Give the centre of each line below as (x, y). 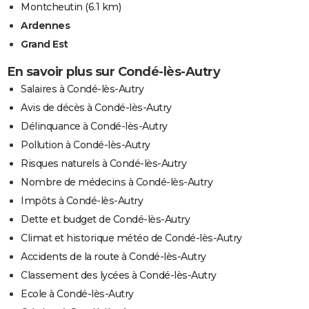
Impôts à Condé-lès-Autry (82, 201)
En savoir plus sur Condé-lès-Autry (113, 72)
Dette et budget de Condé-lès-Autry (105, 220)
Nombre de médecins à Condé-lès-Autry (117, 182)
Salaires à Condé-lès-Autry (82, 89)
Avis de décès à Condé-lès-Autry (96, 108)
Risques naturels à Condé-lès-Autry (103, 164)
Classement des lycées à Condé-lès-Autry (119, 276)
